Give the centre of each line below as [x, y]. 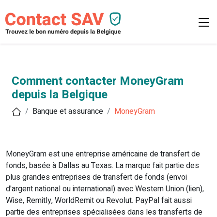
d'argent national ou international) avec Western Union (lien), [105, 189]
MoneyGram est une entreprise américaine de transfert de [103, 154]
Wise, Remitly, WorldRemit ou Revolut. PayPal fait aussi [99, 201]
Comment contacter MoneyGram [98, 81]
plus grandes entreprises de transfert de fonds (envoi [96, 178]
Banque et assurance [68, 112]
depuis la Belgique [60, 95]
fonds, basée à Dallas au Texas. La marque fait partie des [102, 166]
